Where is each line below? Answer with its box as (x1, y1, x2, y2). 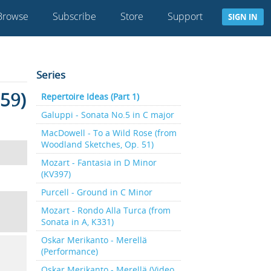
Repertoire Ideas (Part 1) (41, 91, 139, 102)
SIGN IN (228, 11, 258, 22)
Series (36, 68, 65, 82)
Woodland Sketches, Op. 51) (41, 139, 154, 150)
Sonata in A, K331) (41, 216, 114, 227)
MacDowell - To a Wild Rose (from (41, 127, 177, 139)
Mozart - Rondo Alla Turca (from (41, 204, 171, 216)
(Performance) (41, 246, 98, 257)
